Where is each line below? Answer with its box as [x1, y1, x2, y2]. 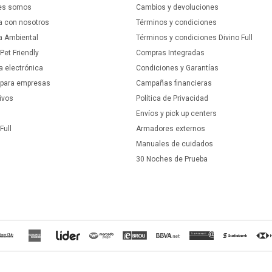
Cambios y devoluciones [135, 3, 219, 12]
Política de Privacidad [135, 94, 208, 103]
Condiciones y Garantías [135, 64, 219, 72]
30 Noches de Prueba [135, 155, 208, 163]
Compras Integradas [135, 49, 205, 57]
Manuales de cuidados [135, 140, 213, 148]
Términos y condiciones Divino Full [135, 33, 253, 42]
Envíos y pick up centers [135, 109, 217, 118]
